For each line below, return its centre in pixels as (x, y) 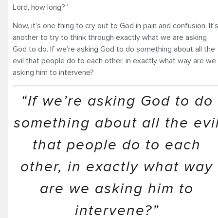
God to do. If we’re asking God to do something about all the (114, 49)
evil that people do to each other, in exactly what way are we (114, 61)
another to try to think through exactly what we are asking (110, 38)
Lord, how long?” (40, 7)
